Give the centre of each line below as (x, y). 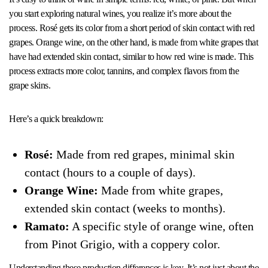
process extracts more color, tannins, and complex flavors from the (124, 71)
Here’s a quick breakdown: (56, 119)
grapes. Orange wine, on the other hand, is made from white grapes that (134, 42)
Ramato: (47, 226)
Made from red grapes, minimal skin (144, 155)
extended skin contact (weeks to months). (125, 208)
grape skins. (30, 86)
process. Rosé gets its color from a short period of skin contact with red (132, 28)
